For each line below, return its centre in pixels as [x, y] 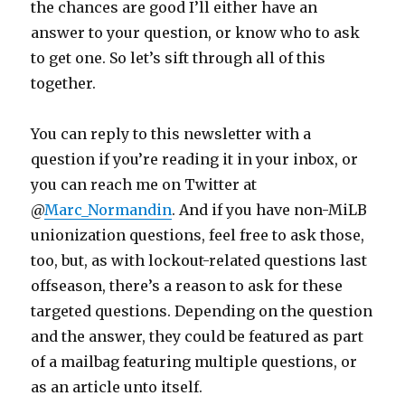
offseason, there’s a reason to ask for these [187, 285]
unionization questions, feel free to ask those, [198, 235]
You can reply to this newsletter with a [171, 133]
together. [64, 83]
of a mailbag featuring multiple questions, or [194, 361]
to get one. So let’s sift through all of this [179, 57]
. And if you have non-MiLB [270, 209]
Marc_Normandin [108, 209]
